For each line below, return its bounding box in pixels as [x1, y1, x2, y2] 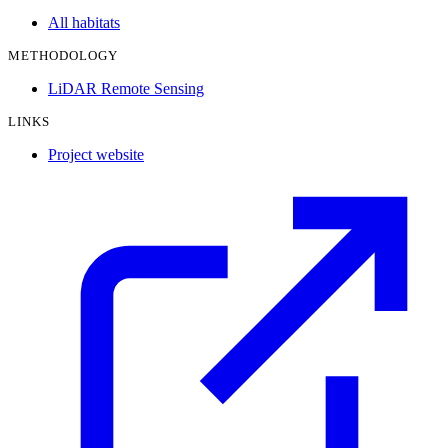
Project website [48, 145, 144, 163]
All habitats [48, 13, 120, 31]
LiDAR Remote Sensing [48, 79, 204, 97]
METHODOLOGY [8, 47, 119, 63]
